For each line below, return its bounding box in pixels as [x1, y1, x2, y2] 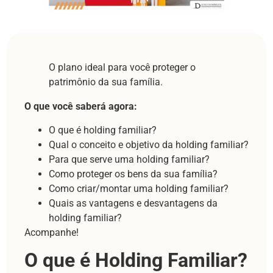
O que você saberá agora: [24, 101, 137, 113]
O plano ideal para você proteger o [49, 62, 196, 74]
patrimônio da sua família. [49, 76, 163, 88]
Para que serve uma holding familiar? [49, 153, 210, 165]
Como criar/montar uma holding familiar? [49, 182, 229, 194]
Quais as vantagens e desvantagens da [49, 197, 218, 209]
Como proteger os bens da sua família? [49, 168, 218, 180]
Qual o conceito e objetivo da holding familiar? [49, 138, 249, 151]
